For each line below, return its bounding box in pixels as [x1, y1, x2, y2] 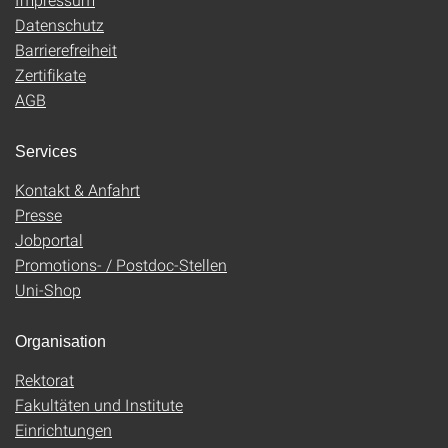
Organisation [15, 333, 106, 350]
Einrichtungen [15, 419, 112, 440]
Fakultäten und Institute [15, 394, 183, 415]
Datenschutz [15, 14, 104, 35]
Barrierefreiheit [15, 39, 117, 60]
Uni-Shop [15, 279, 81, 300]
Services [15, 143, 77, 160]
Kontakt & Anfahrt [15, 179, 140, 200]
